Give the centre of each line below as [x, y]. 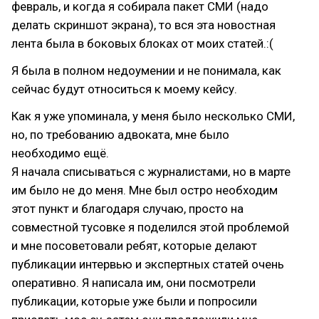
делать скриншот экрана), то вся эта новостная [143, 25]
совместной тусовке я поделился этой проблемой [150, 227]
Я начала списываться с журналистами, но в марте [151, 172]
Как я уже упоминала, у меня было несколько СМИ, [153, 116]
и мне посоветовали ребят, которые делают [134, 246]
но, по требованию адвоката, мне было [120, 135]
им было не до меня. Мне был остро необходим [145, 190]
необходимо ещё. [60, 153]
